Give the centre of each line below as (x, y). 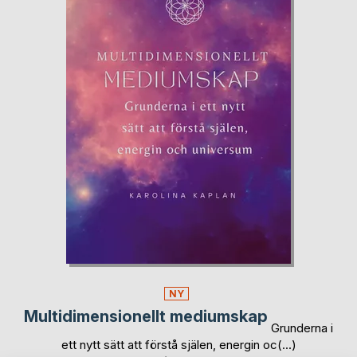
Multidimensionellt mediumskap (146, 317)
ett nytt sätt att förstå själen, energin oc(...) (178, 344)
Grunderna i (302, 328)
